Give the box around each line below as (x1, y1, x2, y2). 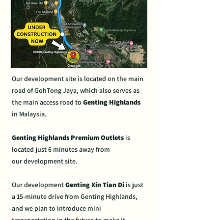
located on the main (84, 74, 143, 83)
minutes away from (53, 145, 110, 154)
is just (124, 180, 143, 189)
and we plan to (12, 204, 57, 213)
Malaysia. (19, 110, 47, 118)
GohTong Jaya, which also (34, 86, 113, 95)
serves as (113, 86, 139, 95)
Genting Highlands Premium (12, 133, 101, 142)
